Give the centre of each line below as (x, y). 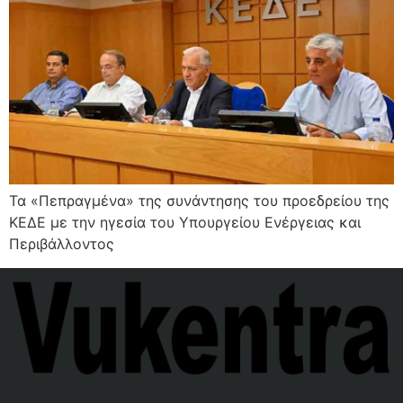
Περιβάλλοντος (62, 244)
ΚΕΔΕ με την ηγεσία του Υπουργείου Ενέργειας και (185, 223)
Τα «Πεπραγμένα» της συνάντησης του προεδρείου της (199, 201)
